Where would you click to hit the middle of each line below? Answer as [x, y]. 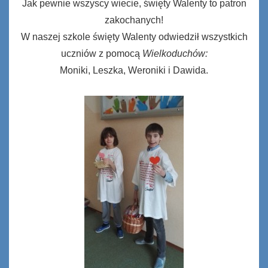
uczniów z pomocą [101, 53]
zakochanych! [134, 20]
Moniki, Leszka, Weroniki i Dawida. [134, 70]
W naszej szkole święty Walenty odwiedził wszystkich [134, 36]
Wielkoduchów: [175, 53]
